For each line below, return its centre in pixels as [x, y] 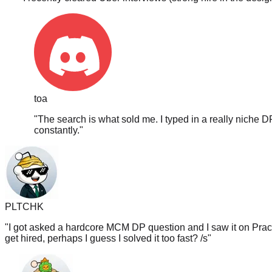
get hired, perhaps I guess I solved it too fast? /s [106, 225]
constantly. [57, 117]
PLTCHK [24, 193]
